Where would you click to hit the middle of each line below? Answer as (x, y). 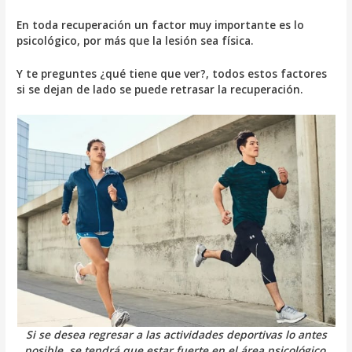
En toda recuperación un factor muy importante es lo (161, 24)
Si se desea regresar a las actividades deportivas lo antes (176, 334)
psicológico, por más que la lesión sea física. (136, 40)
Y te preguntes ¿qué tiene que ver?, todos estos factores (172, 73)
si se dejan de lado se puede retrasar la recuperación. (160, 89)
